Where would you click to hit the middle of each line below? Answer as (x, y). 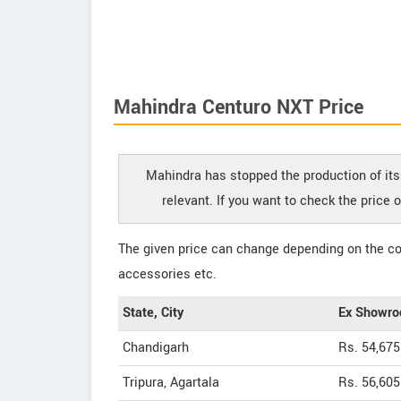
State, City (153, 313)
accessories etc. (167, 274)
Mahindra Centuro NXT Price (239, 107)
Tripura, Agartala (171, 383)
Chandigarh (156, 348)
